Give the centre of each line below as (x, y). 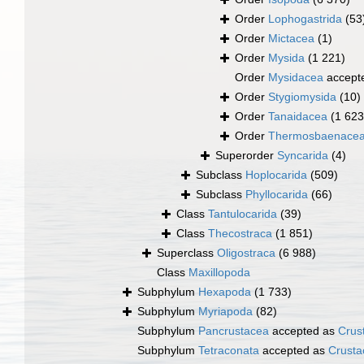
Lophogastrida (305, 19)
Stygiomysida (302, 97)
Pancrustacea (234, 331)
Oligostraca (246, 253)
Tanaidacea (298, 117)
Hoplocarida (276, 175)
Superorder (246, 156)
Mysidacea (296, 78)
